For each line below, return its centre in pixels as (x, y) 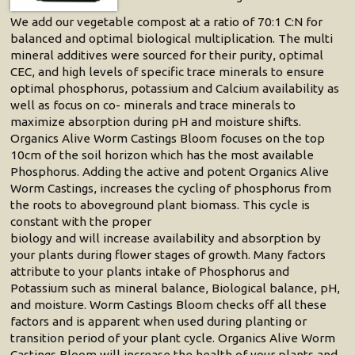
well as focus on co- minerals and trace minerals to (153, 105)
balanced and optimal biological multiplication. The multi (172, 39)
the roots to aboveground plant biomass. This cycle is (160, 205)
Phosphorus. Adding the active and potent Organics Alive (170, 172)
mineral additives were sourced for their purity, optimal (167, 55)
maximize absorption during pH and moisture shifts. (156, 122)
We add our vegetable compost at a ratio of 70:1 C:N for (167, 22)
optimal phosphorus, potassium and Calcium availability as (175, 89)
